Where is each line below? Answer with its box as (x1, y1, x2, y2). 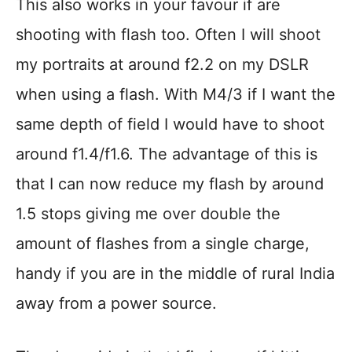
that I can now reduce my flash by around (16, 174, 324, 194)
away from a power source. (16, 294, 217, 313)
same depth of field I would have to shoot (16, 115, 324, 134)
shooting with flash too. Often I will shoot (16, 25, 321, 45)
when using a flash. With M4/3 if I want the (16, 85, 335, 104)
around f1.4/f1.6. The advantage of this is (16, 145, 317, 164)
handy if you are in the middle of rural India (16, 264, 335, 284)
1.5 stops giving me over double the (16, 204, 280, 224)
